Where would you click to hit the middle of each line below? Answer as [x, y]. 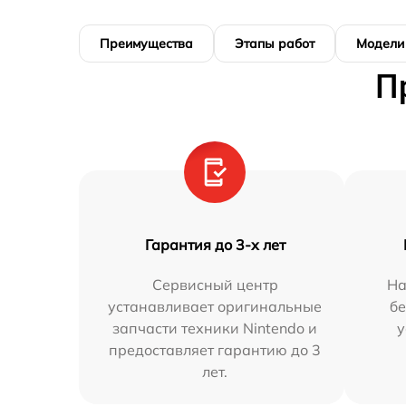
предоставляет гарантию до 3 [215, 350]
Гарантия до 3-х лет [215, 245]
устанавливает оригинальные [215, 307]
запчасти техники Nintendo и [215, 329]
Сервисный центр [215, 285]
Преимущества [146, 44]
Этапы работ [275, 44]
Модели [380, 44]
